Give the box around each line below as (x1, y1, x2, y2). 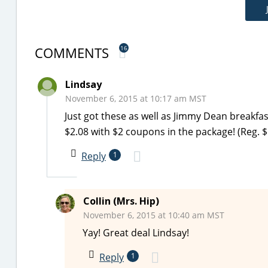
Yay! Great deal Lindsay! (83, 226, 189, 239)
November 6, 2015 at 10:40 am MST (83, 209, 224, 221)
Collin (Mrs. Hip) (83, 194, 159, 208)
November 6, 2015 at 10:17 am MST (65, 93, 206, 104)
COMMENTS (35, 44, 112, 62)
